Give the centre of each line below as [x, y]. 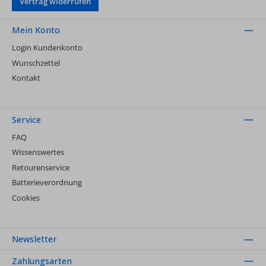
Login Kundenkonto [47, 48]
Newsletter [34, 239]
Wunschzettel [36, 63]
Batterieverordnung [47, 183]
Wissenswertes [38, 152]
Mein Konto [36, 30]
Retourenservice [41, 167]
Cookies [26, 197]
